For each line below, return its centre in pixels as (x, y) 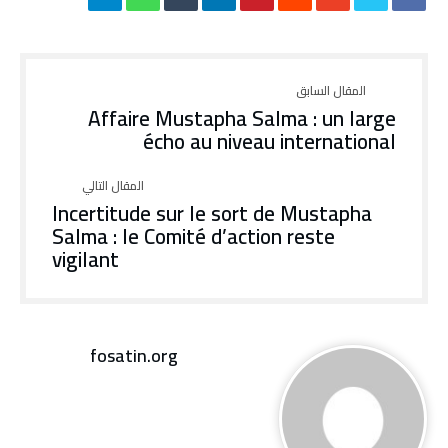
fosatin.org (134, 355)
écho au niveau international (269, 141)
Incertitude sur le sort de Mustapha (212, 213)
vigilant (85, 259)
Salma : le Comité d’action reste (193, 236)
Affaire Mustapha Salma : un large (242, 118)
